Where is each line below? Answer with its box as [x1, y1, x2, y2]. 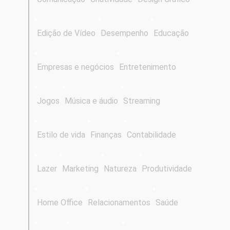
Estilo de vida [37, 130, 85, 140]
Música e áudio [65, 96, 118, 106]
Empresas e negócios [37, 62, 114, 72]
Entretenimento [119, 62, 176, 72]
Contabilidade [127, 130, 176, 140]
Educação [154, 28, 189, 39]
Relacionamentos [88, 198, 150, 208]
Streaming [123, 96, 160, 106]
